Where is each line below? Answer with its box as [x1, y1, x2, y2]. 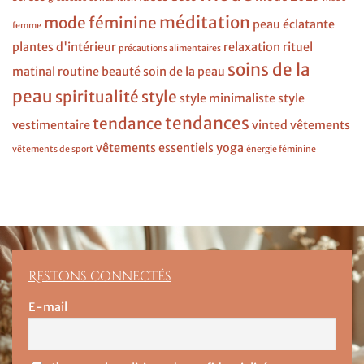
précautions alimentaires [119, 43, 221, 54]
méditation [159, 12, 250, 34]
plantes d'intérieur [12, 40, 116, 55]
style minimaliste [180, 91, 275, 106]
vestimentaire [12, 118, 90, 133]
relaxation [223, 40, 280, 55]
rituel [283, 40, 313, 55]
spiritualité [55, 87, 139, 107]
